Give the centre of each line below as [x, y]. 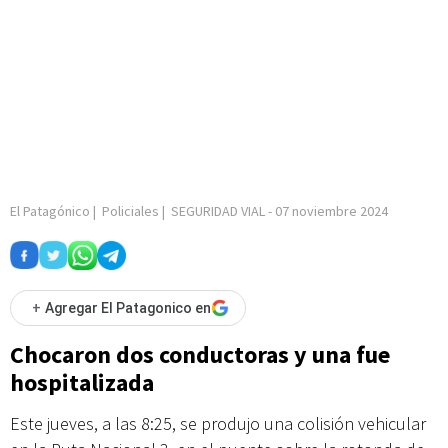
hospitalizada [82, 382]
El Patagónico [50, 211]
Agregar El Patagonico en [128, 308]
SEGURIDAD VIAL [218, 211]
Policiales [130, 211]
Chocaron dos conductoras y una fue [200, 354]
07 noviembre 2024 [331, 211]
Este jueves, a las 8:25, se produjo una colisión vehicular [218, 423]
